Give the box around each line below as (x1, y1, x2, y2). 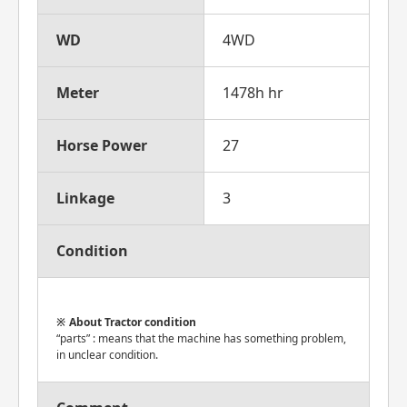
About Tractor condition (69, 314, 196, 330)
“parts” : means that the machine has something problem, (56, 331, 346, 346)
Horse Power (56, 135, 147, 155)
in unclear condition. (56, 347, 158, 362)
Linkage (56, 188, 114, 208)
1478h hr (223, 83, 283, 103)
